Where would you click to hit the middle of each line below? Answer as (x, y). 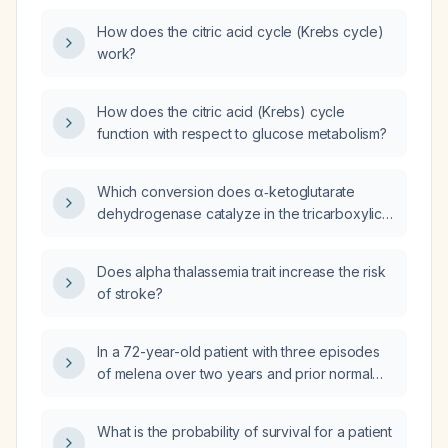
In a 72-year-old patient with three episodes (238, 351)
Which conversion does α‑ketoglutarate (226, 191)
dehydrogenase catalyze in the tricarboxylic (240, 213)
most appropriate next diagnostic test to (225, 417)
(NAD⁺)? (122, 17)
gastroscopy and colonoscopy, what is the (234, 395)
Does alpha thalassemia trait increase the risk (241, 271)
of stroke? (130, 293)
